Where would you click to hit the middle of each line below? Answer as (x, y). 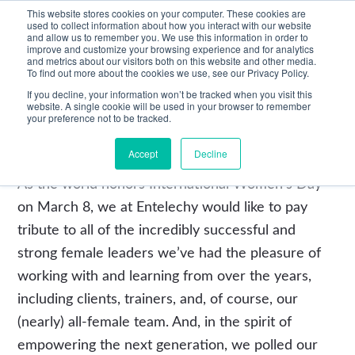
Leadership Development (75, 135)
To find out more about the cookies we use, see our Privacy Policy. (168, 73)
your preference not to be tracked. (99, 118)
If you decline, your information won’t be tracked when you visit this (170, 94)
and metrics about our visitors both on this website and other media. (172, 61)
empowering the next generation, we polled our (168, 345)
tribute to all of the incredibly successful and (157, 231)
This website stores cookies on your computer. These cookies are (166, 13)
